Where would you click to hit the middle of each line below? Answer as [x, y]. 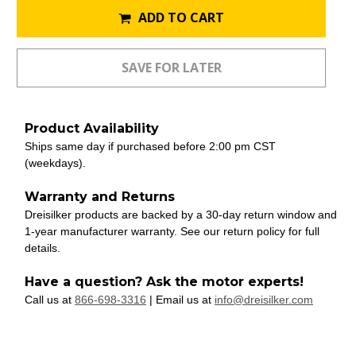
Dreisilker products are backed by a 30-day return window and [181, 214]
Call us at [50, 299]
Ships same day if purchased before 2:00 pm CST [150, 146]
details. [43, 248]
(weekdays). [55, 163]
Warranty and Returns [100, 196]
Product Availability [92, 128]
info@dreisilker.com [264, 299]
